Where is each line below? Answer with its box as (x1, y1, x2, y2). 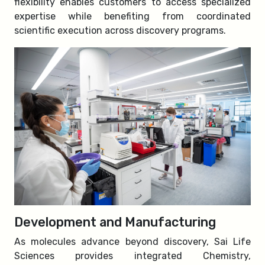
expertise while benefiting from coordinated (14, 11, 251, 22)
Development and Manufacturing (14, 214, 216, 230)
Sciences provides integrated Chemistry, (14, 250, 251, 261)
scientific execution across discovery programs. (14, 25, 226, 36)
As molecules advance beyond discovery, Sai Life (14, 235, 251, 247)
